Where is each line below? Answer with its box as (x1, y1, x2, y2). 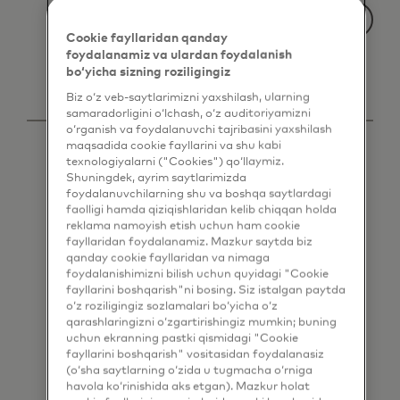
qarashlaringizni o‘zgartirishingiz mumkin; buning (65, 316, 337, 329)
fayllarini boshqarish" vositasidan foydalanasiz (65, 348, 324, 361)
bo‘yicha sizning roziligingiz (65, 65, 230, 79)
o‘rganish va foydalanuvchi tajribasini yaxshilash (65, 123, 332, 136)
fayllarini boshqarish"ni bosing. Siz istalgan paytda (65, 284, 346, 296)
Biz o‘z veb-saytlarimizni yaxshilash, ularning (65, 91, 310, 104)
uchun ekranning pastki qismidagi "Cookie (65, 332, 298, 345)
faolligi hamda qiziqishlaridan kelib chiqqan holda (65, 204, 337, 216)
